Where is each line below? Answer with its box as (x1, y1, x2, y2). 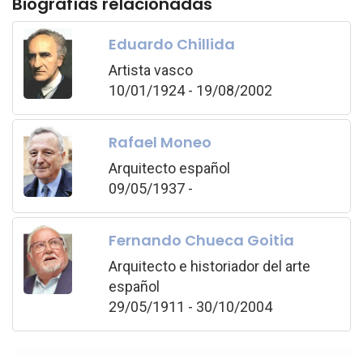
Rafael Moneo (108, 131, 211, 152)
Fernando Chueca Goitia (108, 229, 294, 250)
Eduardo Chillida (108, 33, 235, 54)
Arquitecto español (108, 159, 230, 177)
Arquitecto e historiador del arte (108, 257, 310, 275)
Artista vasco (108, 61, 193, 79)
